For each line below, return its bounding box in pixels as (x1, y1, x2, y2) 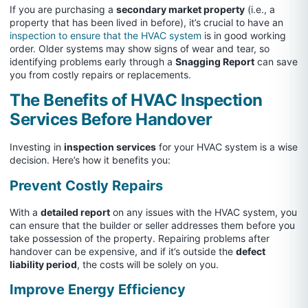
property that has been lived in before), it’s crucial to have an (10, 16, 283, 28)
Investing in (10, 141, 64, 153)
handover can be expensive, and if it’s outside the (10, 245, 236, 257)
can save (254, 55, 298, 67)
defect (236, 245, 265, 257)
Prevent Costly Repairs (10, 177, 163, 194)
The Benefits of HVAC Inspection (10, 90, 263, 111)
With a (10, 206, 41, 218)
